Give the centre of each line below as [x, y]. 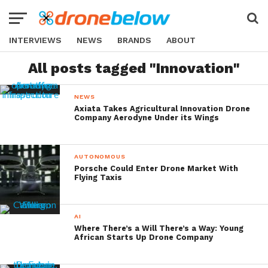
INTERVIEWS [35, 40]
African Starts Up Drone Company [144, 237]
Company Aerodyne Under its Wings [147, 118]
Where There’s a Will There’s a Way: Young [159, 228]
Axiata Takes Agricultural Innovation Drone [162, 109]
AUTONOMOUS [100, 156]
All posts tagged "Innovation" [134, 68]
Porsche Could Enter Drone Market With [156, 168]
